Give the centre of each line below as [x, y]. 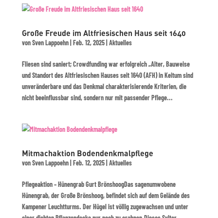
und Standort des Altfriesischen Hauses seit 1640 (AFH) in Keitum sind [107, 75]
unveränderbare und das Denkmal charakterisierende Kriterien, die [104, 86]
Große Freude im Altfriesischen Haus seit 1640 [104, 33]
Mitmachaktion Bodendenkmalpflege [87, 153]
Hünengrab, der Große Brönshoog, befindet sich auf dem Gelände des [106, 195]
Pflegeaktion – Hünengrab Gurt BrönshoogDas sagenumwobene [99, 184]
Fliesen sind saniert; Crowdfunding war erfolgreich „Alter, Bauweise [106, 64]
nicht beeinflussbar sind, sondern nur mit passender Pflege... [97, 98]
